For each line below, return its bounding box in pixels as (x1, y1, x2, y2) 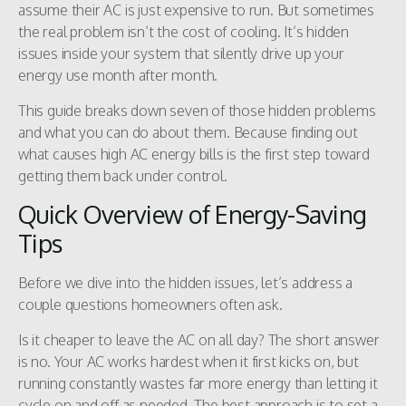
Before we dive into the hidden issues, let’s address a (18, 274, 353, 293)
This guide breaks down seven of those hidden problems (18, 101, 376, 120)
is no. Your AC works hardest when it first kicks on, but (18, 352, 359, 371)
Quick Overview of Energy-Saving (18, 198, 367, 230)
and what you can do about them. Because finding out (18, 122, 358, 141)
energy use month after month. (18, 66, 218, 85)
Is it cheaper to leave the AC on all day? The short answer (18, 330, 380, 349)
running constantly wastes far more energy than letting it (18, 373, 378, 392)
